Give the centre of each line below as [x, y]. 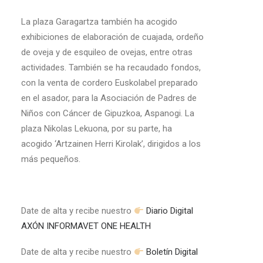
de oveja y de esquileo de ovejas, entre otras [107, 52]
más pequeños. [51, 159]
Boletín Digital [172, 252]
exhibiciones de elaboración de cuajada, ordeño [112, 37]
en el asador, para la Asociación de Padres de [109, 98]
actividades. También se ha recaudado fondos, [111, 68]
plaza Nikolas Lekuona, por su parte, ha [97, 129]
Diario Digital [170, 211]
